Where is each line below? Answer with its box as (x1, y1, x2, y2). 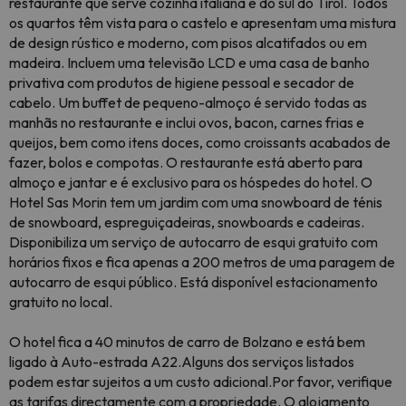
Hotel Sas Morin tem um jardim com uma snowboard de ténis (9, 193, 382, 211)
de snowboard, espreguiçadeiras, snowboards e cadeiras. (9, 213, 364, 231)
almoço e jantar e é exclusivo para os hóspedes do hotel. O (9, 173, 372, 191)
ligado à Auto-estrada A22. (9, 353, 181, 371)
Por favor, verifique (272, 372, 392, 391)
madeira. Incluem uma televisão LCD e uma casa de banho (9, 53, 370, 72)
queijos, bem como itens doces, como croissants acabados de (9, 133, 391, 151)
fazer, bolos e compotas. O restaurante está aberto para (9, 153, 362, 171)
